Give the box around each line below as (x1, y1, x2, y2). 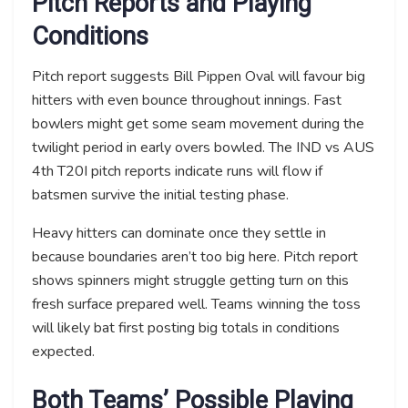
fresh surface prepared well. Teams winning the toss (32, 294, 361, 315)
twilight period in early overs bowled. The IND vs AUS (32, 138, 374, 158)
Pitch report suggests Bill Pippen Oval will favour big (32, 66, 365, 87)
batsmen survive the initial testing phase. (32, 185, 289, 206)
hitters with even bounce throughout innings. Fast (32, 90, 342, 111)
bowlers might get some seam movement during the (32, 114, 364, 135)
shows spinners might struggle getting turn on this (32, 270, 349, 291)
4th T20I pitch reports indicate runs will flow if (32, 161, 322, 182)
